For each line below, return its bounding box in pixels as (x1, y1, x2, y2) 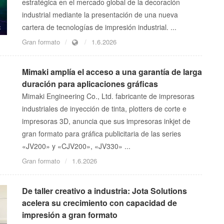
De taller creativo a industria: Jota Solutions (22, 185, 187, 197)
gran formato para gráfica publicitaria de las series (22, 128, 181, 139)
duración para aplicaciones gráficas (22, 78, 158, 90)
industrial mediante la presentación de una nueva (22, 9, 178, 20)
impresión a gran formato (22, 209, 117, 221)
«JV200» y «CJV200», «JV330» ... (22, 141, 130, 151)
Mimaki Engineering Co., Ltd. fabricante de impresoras (22, 91, 194, 101)
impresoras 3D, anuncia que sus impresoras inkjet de (22, 116, 190, 126)
